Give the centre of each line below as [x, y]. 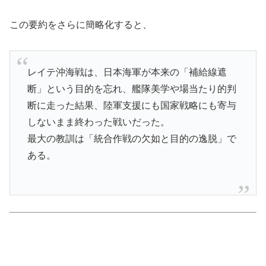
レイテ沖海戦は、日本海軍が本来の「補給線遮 [127, 72]
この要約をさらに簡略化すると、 [81, 25]
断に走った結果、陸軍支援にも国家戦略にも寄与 [132, 106]
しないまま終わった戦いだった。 [98, 122]
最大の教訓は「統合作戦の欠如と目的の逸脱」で [132, 139]
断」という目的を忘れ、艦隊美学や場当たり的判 [132, 89]
